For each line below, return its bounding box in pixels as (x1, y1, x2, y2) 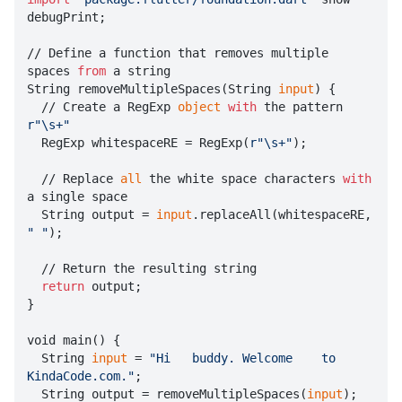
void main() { (27, 333, 120, 348)
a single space (27, 189, 127, 205)
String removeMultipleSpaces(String (27, 82, 278, 97)
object (178, 100, 221, 115)
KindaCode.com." (27, 369, 135, 384)
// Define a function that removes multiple (27, 46, 328, 61)
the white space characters (142, 171, 343, 187)
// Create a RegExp (41, 100, 178, 115)
